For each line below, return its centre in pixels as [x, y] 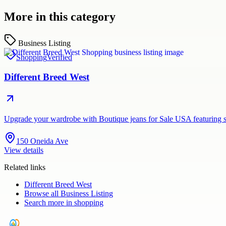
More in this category [60, 17]
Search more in [49, 202]
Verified [60, 58]
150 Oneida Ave [42, 141]
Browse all [42, 193]
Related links [25, 167]
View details [24, 150]
